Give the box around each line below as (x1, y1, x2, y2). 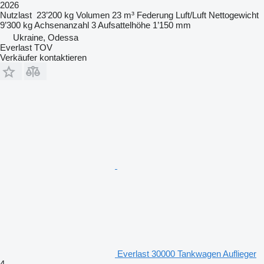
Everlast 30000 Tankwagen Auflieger (117, 248, 256, 259)
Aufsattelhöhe (98, 19, 150, 30)
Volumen (76, 9, 110, 20)
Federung (137, 9, 173, 20)
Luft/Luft (176, 9, 206, 20)
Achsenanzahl (34, 19, 89, 30)
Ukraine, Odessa (13, 32, 78, 42)
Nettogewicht (209, 9, 259, 20)
